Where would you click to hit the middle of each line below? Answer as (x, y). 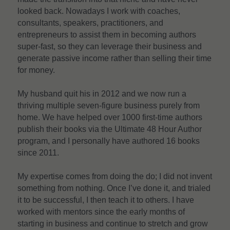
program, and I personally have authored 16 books (109, 141)
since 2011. (38, 152)
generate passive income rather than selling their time (114, 58)
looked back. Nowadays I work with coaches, (99, 11)
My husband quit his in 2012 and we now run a (102, 93)
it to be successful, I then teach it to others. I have (106, 200)
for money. (36, 70)
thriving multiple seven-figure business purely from (109, 105)
